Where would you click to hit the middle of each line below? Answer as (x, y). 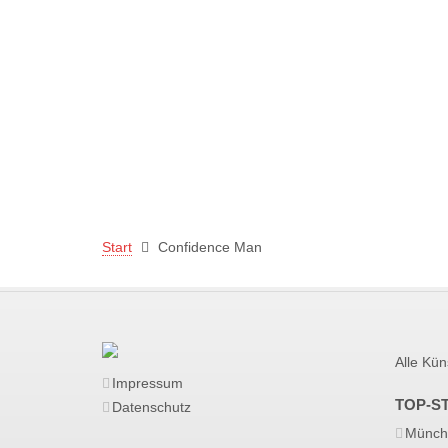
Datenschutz (151, 407)
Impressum (147, 383)
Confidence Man (210, 247)
